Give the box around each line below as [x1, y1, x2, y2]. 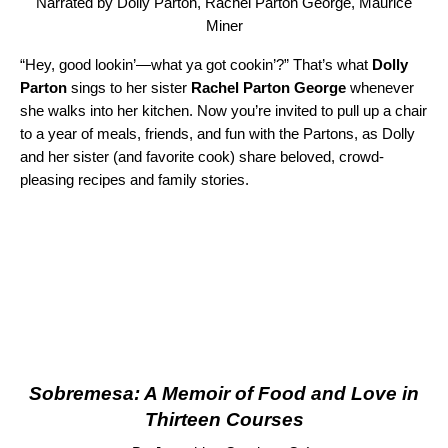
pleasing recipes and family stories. [20, 171, 249, 189]
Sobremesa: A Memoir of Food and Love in [29, 383, 419, 405]
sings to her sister [67, 79, 191, 97]
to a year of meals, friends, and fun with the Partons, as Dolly [20, 125, 415, 143]
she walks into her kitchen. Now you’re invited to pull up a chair [20, 102, 427, 120]
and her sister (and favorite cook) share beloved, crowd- [20, 148, 384, 166]
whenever [346, 79, 414, 97]
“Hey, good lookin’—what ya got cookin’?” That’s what [20, 56, 372, 74]
